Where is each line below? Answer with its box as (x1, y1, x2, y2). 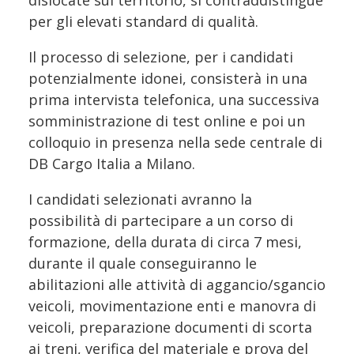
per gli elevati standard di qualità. (28, 11, 258, 31)
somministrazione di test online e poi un (28, 111, 305, 130)
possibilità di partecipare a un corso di (28, 210, 293, 230)
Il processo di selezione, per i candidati (28, 47, 293, 66)
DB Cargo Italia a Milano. (28, 153, 199, 173)
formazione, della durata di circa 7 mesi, (28, 232, 302, 251)
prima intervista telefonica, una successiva (28, 89, 319, 109)
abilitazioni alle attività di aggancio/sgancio (28, 274, 326, 294)
